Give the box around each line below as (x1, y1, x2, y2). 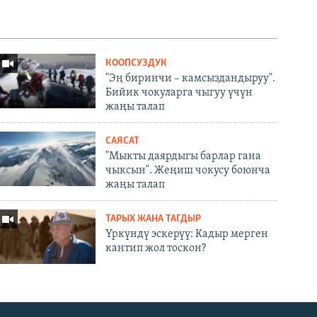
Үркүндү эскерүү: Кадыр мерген (105, 228, 269, 240)
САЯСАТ (105, 135, 140, 146)
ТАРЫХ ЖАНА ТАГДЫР (105, 213, 202, 224)
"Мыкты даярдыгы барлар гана (105, 150, 262, 162)
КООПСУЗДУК (105, 57, 168, 69)
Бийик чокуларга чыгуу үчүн (105, 86, 253, 98)
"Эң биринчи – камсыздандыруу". (105, 72, 276, 84)
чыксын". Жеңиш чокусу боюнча (105, 164, 271, 176)
